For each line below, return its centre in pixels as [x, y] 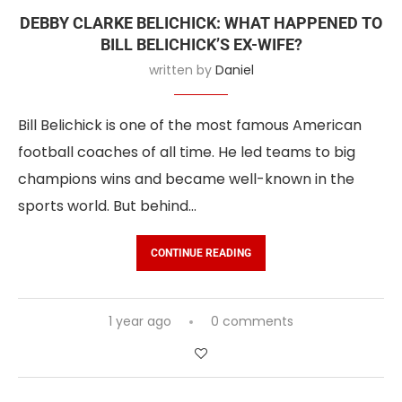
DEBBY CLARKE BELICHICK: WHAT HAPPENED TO [201, 22]
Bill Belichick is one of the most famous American [190, 125]
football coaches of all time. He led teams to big [187, 152]
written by [182, 70]
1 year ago [140, 321]
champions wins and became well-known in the [186, 179]
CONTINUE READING [201, 253]
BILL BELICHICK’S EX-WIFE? [201, 44]
